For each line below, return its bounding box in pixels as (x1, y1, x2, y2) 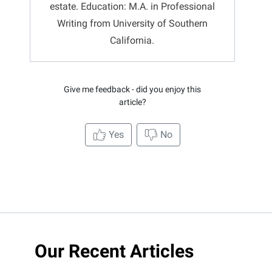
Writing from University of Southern (56, 17, 208, 29)
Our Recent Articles (35, 240, 194, 262)
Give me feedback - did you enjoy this (64, 84, 201, 94)
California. (110, 34, 154, 46)
